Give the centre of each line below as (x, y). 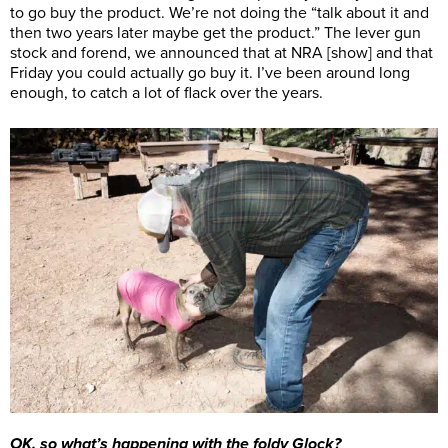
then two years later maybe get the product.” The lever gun (215, 32)
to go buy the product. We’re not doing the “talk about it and (219, 12)
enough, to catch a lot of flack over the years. (166, 92)
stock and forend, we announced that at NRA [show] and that (221, 52)
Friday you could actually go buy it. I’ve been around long (210, 72)
